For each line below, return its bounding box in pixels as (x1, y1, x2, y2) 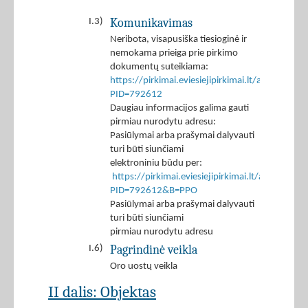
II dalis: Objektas (48, 283, 156, 302)
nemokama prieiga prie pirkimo (110, 48, 238, 59)
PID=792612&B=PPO (110, 186, 197, 197)
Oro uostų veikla (110, 261, 177, 272)
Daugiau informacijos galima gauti (110, 103, 249, 114)
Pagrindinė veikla (110, 243, 197, 257)
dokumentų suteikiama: (110, 62, 212, 73)
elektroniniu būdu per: (110, 158, 202, 169)
